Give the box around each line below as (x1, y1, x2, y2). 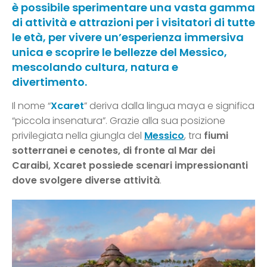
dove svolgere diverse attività (12, 173, 160, 188)
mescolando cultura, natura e (12, 60, 178, 75)
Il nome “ (12, 99, 51, 113)
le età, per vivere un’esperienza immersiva (12, 30, 244, 45)
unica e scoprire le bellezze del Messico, (12, 45, 227, 60)
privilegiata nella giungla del (12, 129, 144, 143)
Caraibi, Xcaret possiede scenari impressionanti (12, 159, 248, 173)
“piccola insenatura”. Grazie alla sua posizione (12, 114, 225, 128)
